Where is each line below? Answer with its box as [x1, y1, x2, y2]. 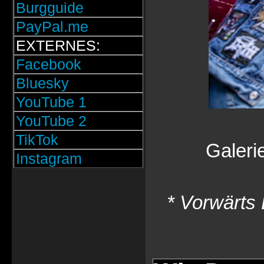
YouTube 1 [15, 94, 87, 110]
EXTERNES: [15, 37, 100, 54]
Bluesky [15, 75, 69, 91]
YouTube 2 [15, 113, 87, 129]
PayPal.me [15, 18, 88, 35]
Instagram [15, 150, 82, 167]
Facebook [15, 56, 81, 72]
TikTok [15, 131, 58, 148]
